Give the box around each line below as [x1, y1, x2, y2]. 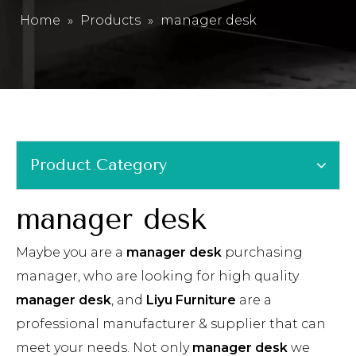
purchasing [222, 245, 303, 260]
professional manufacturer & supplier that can [16, 316, 326, 331]
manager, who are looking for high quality [16, 269, 299, 284]
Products [80, 13, 141, 28]
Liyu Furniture [146, 292, 236, 308]
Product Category [30, 156, 167, 174]
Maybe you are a [16, 245, 126, 260]
